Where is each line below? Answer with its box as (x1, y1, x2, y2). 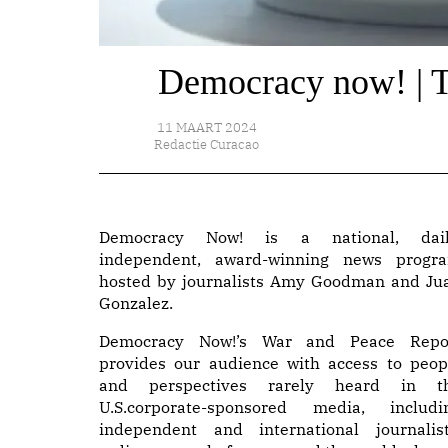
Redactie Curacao (154, 136, 260, 153)
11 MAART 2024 (156, 119, 257, 136)
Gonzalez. (99, 293, 173, 313)
